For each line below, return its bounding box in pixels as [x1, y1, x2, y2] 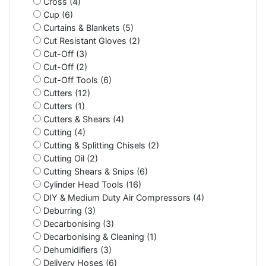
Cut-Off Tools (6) [41, 74, 112, 85]
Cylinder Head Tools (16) [41, 179, 141, 189]
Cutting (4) [41, 126, 85, 137]
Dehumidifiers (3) [41, 244, 112, 255]
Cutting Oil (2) [41, 153, 98, 163]
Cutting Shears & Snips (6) [41, 166, 148, 176]
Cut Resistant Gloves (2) [41, 35, 140, 46]
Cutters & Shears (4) [41, 113, 124, 124]
